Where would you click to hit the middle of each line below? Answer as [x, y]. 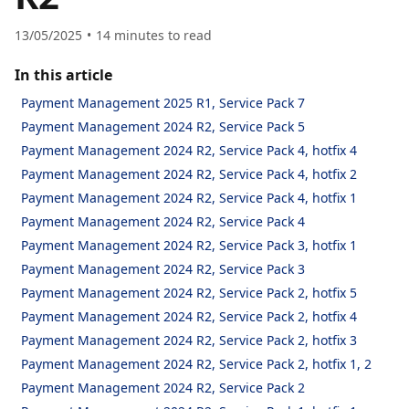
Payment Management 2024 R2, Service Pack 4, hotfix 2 [189, 174]
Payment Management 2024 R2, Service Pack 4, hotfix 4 [189, 150]
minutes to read [163, 35]
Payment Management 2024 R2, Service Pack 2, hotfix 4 [189, 316]
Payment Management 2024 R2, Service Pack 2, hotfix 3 [189, 340]
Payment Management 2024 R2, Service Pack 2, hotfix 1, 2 [196, 364]
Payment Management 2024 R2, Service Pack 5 [163, 126]
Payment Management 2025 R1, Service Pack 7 [163, 103]
